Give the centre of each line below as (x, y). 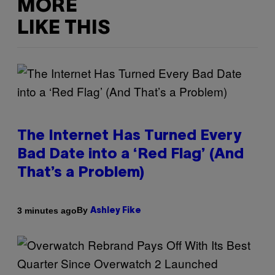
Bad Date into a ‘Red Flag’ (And (130, 155)
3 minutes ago (47, 210)
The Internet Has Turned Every (129, 137)
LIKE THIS (64, 28)
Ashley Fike (116, 211)
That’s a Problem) (81, 173)
